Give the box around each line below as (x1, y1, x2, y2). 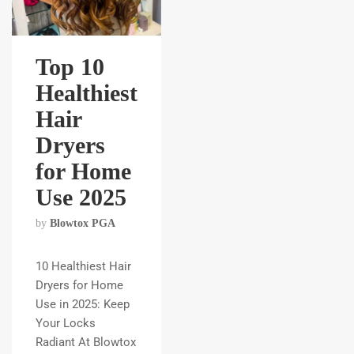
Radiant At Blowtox (36, 335, 136, 349)
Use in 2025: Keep (36, 297, 130, 311)
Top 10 (36, 54, 104, 80)
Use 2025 (36, 184, 126, 210)
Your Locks (36, 316, 96, 330)
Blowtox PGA (50, 217, 115, 229)
